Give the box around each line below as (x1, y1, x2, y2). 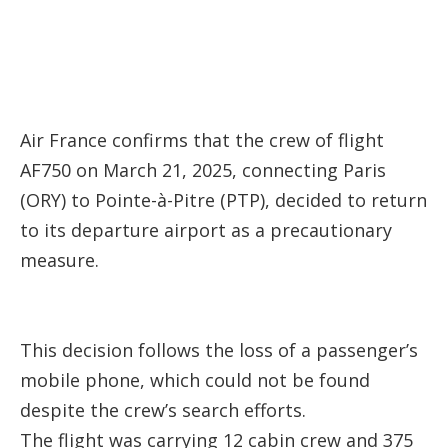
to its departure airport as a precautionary (20, 217, 392, 242)
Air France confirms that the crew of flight (20, 127, 384, 152)
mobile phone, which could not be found (20, 367, 370, 392)
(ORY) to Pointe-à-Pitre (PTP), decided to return (20, 187, 427, 212)
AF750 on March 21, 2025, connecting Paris (20, 157, 386, 182)
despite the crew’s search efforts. (20, 397, 306, 422)
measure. (20, 247, 99, 272)
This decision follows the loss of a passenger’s (20, 337, 418, 362)
